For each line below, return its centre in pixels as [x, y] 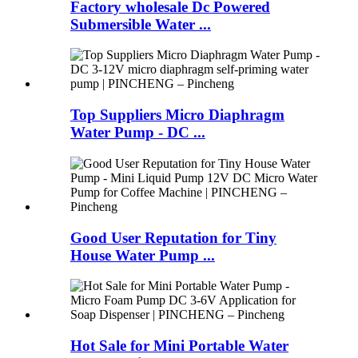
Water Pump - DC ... [138, 133]
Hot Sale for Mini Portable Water [179, 346]
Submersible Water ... [141, 24]
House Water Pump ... [143, 255]
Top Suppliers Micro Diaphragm [177, 115]
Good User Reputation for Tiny [173, 237]
